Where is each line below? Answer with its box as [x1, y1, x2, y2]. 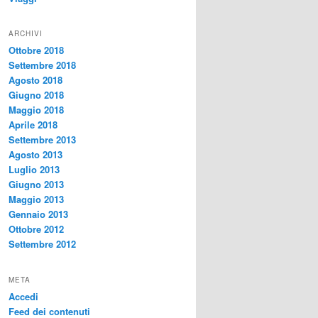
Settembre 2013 [9, 133, 76, 147]
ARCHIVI [9, 28, 43, 39]
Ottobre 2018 [9, 43, 64, 57]
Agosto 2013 [9, 148, 62, 162]
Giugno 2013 [9, 177, 64, 192]
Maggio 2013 [9, 192, 64, 207]
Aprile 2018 [9, 118, 57, 132]
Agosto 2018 [9, 73, 62, 87]
